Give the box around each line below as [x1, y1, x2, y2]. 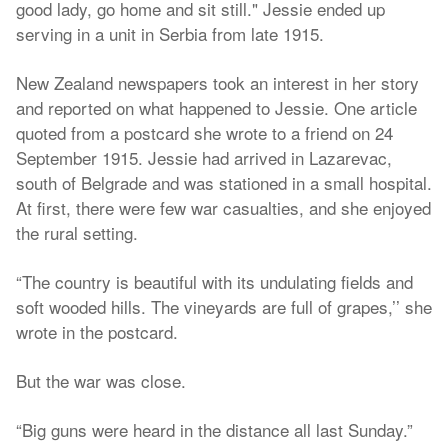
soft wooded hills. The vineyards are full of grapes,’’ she [16, 294, 432, 319]
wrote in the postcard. [16, 319, 178, 344]
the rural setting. [16, 220, 138, 245]
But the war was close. [16, 368, 186, 393]
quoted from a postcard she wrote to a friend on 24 [16, 120, 393, 145]
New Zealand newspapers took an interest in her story [16, 70, 419, 95]
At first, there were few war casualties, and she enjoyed [16, 195, 431, 220]
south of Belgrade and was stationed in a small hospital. [16, 170, 432, 195]
